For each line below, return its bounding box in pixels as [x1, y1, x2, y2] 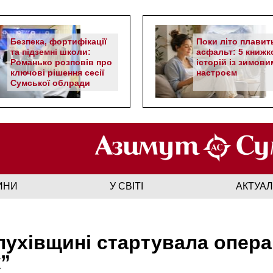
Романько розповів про [10, 57, 112, 67]
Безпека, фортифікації [10, 37, 107, 46]
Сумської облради [10, 78, 90, 88]
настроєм [196, 68, 239, 77]
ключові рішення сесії [10, 68, 104, 77]
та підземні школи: [10, 47, 91, 57]
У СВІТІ [110, 180, 144, 191]
